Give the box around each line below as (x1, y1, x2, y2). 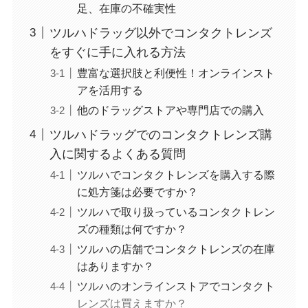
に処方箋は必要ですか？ (76, 185, 198, 198)
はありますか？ (76, 259, 154, 272)
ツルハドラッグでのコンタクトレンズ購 (49, 127, 272, 142)
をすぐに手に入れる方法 (49, 45, 186, 59)
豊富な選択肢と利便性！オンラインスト (76, 66, 275, 79)
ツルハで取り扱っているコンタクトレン (76, 205, 275, 218)
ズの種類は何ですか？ (76, 222, 187, 235)
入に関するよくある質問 (49, 146, 186, 161)
